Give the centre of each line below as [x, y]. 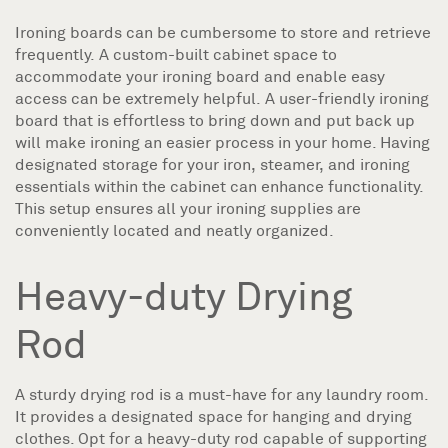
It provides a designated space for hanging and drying [213, 416]
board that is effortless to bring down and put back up [215, 120]
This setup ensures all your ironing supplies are [188, 208]
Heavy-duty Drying [184, 295]
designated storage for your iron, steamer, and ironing [212, 164]
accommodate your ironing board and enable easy [200, 76]
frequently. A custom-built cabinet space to [176, 54]
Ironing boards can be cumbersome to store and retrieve [223, 32]
